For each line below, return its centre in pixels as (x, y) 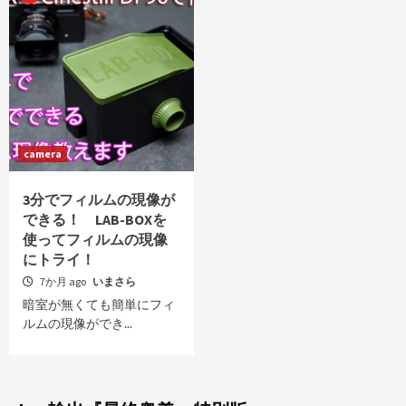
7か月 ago (64, 281)
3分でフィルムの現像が (99, 199)
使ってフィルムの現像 (95, 239)
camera (43, 154)
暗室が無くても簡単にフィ (99, 304)
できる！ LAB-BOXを (95, 219)
